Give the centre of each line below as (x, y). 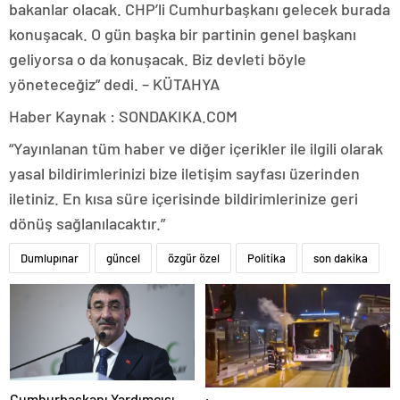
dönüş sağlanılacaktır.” (87, 223)
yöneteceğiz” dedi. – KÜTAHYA (114, 83)
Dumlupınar (50, 258)
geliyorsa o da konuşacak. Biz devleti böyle (158, 58)
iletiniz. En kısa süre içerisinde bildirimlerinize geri (183, 198)
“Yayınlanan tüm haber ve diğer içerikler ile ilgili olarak (196, 148)
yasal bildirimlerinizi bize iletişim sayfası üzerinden (184, 173)
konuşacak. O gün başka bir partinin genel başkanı (183, 33)
